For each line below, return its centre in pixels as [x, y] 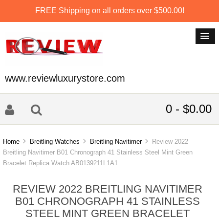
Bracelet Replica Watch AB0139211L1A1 [61, 163]
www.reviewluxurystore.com [65, 78]
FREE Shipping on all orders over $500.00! [109, 10]
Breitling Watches [55, 142]
